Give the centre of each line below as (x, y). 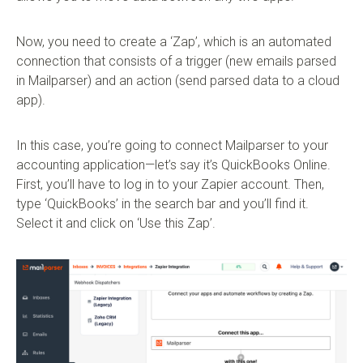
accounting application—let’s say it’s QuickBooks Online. (173, 165)
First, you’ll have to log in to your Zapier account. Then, (170, 185)
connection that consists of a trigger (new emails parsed (176, 62)
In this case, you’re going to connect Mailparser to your (172, 146)
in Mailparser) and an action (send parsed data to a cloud (178, 81)
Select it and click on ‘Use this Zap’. (116, 224)
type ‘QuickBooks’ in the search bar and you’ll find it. (162, 204)
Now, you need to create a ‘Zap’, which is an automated (174, 42)
